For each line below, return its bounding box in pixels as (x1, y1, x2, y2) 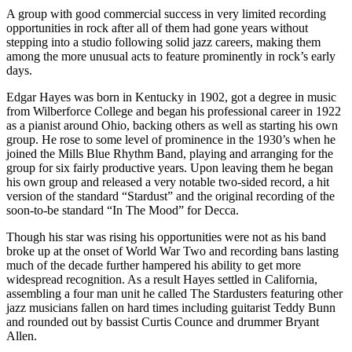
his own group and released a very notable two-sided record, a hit (6, 174, 329, 189)
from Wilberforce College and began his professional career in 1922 (6, 104, 341, 118)
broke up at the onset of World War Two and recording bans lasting (6, 244, 339, 258)
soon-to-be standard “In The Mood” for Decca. (6, 203, 239, 217)
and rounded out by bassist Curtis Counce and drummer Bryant (6, 314, 319, 328)
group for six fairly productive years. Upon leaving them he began (6, 160, 333, 174)
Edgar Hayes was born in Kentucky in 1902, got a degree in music (6, 90, 336, 104)
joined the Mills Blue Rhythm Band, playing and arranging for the (6, 146, 333, 160)
